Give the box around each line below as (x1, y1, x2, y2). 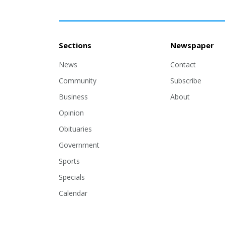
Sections (59, 40, 91, 51)
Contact (170, 60, 196, 70)
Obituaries (59, 124, 92, 134)
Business (59, 92, 88, 102)
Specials (59, 172, 85, 182)
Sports (59, 156, 80, 166)
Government (59, 140, 99, 150)
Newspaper (170, 40, 214, 51)
